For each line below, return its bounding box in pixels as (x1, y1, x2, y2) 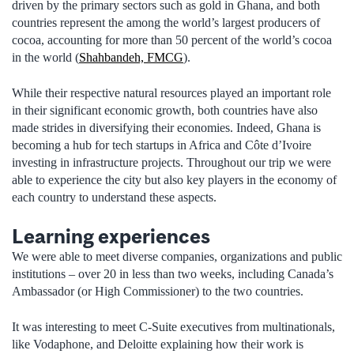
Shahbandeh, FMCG (79, 51, 183, 65)
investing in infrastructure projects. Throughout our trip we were (12, 155, 331, 169)
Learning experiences (12, 224, 210, 248)
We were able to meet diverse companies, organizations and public (12, 250, 342, 264)
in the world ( (12, 51, 79, 65)
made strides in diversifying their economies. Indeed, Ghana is (12, 120, 321, 134)
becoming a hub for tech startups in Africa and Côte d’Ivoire (12, 137, 311, 152)
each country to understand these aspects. (12, 190, 217, 204)
